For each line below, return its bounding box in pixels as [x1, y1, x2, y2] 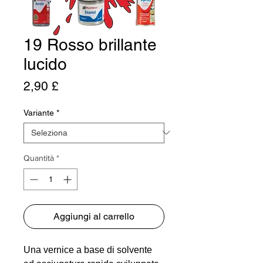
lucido [23, 54, 67, 73]
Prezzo [58, 77, 97, 93]
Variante [23, 107, 54, 117]
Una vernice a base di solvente [23, 244, 152, 255]
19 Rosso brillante [23, 35, 157, 54]
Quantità [23, 153, 54, 163]
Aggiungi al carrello [53, 210, 134, 222]
